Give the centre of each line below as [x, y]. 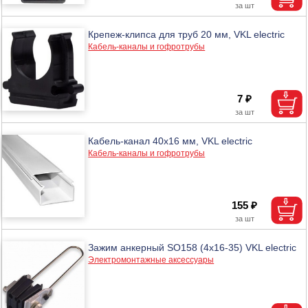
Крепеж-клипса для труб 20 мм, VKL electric [187, 34]
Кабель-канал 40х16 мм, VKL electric [170, 141]
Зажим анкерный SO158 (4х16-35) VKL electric [192, 247]
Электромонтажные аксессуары [151, 260]
